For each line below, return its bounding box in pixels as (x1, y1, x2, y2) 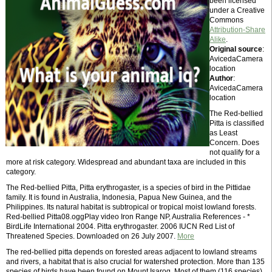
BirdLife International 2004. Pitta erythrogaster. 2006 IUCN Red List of (6, 222, 234, 231)
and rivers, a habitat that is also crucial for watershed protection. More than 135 (6, 257, 265, 266)
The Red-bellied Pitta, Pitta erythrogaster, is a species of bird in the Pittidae (6, 183, 251, 192)
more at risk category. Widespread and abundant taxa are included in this (6, 158, 246, 166)
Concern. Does (209, 138, 259, 147)
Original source (209, 45, 262, 53)
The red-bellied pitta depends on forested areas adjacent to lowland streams (6, 248, 257, 256)
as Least (209, 129, 237, 137)
